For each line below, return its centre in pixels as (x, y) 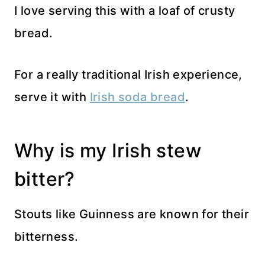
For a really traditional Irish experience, (128, 74)
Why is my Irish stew (108, 150)
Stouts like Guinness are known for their (132, 214)
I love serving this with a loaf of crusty (125, 10)
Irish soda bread (138, 97)
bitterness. (46, 236)
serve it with (52, 97)
